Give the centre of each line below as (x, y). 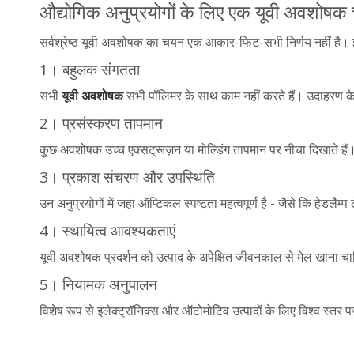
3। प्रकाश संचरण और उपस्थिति (127, 176)
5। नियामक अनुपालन (98, 284)
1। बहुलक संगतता (90, 69)
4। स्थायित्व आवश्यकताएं (107, 230)
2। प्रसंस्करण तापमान (101, 122)
